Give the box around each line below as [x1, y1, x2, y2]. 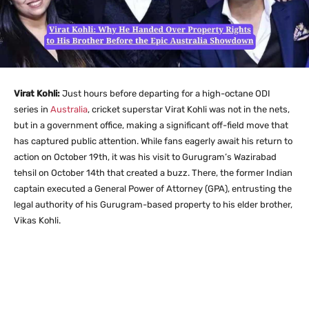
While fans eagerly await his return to [139, 136, 292, 146]
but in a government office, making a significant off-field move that [14, 120, 288, 130]
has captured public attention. [14, 136, 139, 146]
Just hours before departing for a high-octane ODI [62, 88, 270, 99]
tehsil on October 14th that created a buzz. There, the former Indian [14, 168, 292, 178]
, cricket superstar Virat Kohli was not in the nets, [88, 104, 290, 114]
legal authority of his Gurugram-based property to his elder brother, [14, 199, 292, 210]
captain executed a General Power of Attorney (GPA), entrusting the [14, 183, 292, 194]
